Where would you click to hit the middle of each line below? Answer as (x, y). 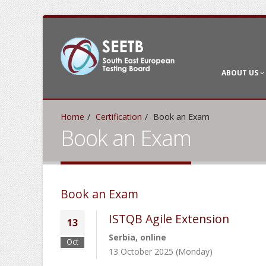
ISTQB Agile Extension (169, 219)
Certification (119, 117)
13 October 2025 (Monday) (161, 251)
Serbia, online (137, 237)
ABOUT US (241, 73)
